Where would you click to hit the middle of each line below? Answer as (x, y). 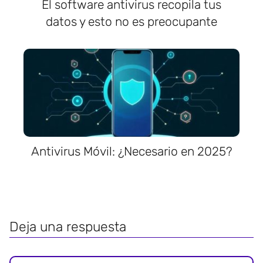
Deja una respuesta (68, 227)
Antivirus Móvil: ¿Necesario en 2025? (131, 151)
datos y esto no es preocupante (131, 21)
